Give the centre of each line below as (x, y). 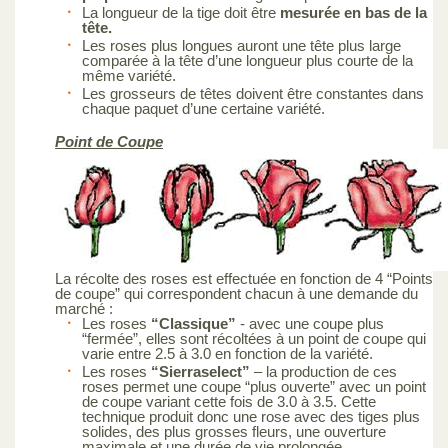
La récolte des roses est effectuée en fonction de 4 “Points (244, 278)
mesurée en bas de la (353, 12)
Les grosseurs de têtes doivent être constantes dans (253, 93)
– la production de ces (325, 371)
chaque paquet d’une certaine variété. (203, 108)
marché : (84, 308)
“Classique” (193, 323)
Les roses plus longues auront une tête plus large (241, 45)
